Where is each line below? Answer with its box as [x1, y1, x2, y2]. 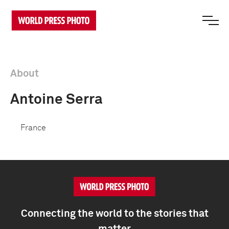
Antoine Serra [10, 93, 103, 107]
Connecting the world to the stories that [20, 209, 209, 219]
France [20, 124, 46, 132]
